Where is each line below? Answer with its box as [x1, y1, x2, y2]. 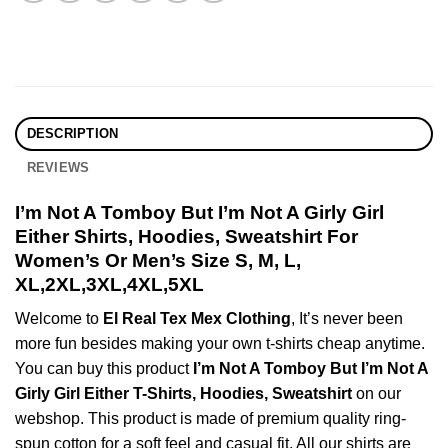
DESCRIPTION [26, 125, 119, 141]
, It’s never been [291, 310, 403, 328]
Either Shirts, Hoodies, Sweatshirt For [15, 225, 358, 247]
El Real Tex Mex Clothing [103, 310, 291, 328]
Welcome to [15, 310, 103, 328]
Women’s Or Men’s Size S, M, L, [15, 249, 301, 271]
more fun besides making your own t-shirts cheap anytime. [15, 335, 425, 353]
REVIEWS [26, 159, 90, 175]
